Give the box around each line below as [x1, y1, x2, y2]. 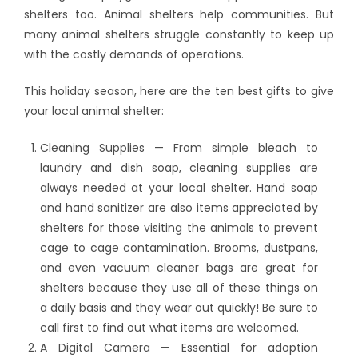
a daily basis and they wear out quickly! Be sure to [40, 299, 318, 316]
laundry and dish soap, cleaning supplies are [40, 159, 318, 176]
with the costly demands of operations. [24, 46, 244, 62]
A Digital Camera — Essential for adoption [40, 339, 318, 356]
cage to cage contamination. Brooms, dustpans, [40, 239, 318, 256]
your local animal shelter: [24, 102, 164, 119]
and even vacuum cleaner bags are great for [40, 259, 318, 276]
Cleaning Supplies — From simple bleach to [40, 139, 318, 156]
